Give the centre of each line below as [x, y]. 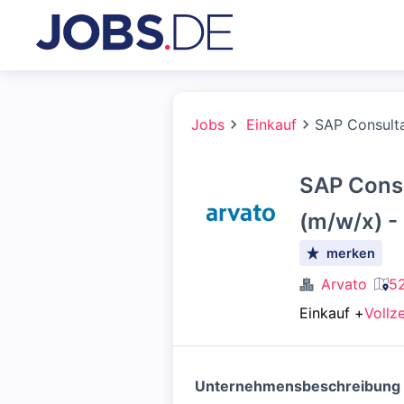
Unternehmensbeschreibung [298, 386]
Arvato [344, 284]
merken [351, 253]
